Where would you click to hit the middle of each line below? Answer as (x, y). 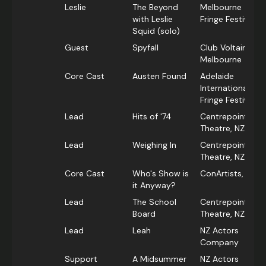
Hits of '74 (152, 117)
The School (154, 202)
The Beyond (155, 7)
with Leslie (153, 19)
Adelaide (217, 76)
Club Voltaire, (226, 48)
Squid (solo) (156, 31)
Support (81, 259)
